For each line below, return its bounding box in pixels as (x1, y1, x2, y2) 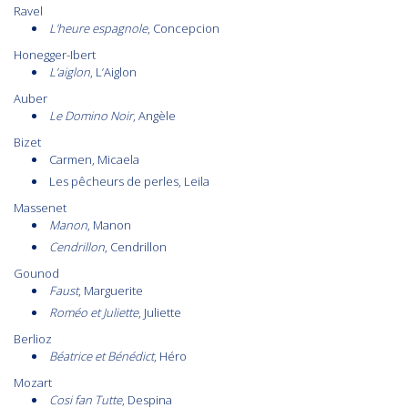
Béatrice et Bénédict (49, 348, 154, 365)
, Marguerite (78, 282, 143, 300)
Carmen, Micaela (49, 151, 139, 168)
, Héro (154, 348, 187, 365)
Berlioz (14, 331, 52, 348)
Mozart (14, 374, 52, 392)
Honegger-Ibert (14, 46, 96, 64)
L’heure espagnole (49, 20, 148, 37)
